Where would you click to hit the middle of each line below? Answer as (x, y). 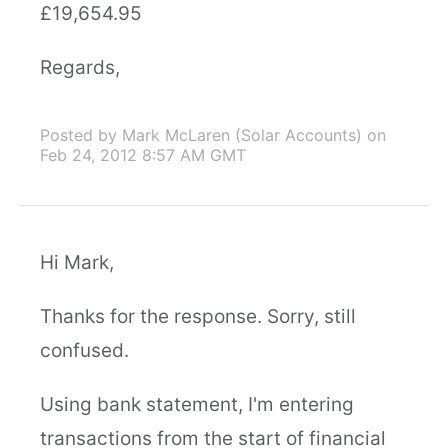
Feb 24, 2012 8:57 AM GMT (143, 155)
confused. (84, 350)
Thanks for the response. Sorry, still (198, 316)
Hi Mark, (77, 262)
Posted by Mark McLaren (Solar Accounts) (201, 135)
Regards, (80, 67)
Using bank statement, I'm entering (197, 404)
